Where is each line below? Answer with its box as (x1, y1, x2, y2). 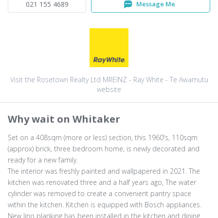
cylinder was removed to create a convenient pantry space (8, 188, 191, 198)
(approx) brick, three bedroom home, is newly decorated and (8, 144, 200, 153)
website (97, 84, 121, 94)
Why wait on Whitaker (8, 112, 120, 126)
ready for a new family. (8, 155, 78, 164)
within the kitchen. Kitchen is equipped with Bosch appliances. (8, 200, 201, 209)
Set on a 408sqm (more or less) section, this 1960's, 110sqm (8, 132, 198, 142)
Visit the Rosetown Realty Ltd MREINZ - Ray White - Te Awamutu (10, 74, 208, 84)
